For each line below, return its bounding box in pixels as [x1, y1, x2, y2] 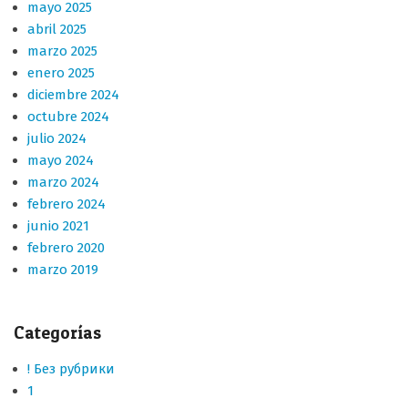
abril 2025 [27, 21, 87, 37]
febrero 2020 [27, 240, 105, 256]
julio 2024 [27, 130, 87, 147]
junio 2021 [27, 218, 89, 234]
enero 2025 [27, 65, 95, 81]
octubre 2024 [27, 108, 109, 125]
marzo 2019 [27, 261, 98, 278]
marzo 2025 [27, 43, 97, 59]
